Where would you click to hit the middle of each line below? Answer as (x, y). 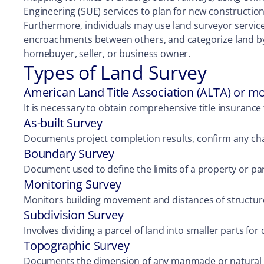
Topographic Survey (77, 245)
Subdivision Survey (74, 215)
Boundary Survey (69, 154)
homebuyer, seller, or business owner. (107, 54)
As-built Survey (63, 123)
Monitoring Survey (72, 184)
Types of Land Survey (115, 72)
